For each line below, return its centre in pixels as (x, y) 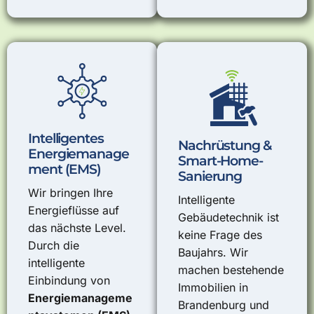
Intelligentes (66, 138)
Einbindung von (69, 280)
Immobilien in (213, 287)
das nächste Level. (77, 227)
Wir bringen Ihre (70, 192)
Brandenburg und (224, 305)
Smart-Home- (220, 161)
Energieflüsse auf (74, 210)
